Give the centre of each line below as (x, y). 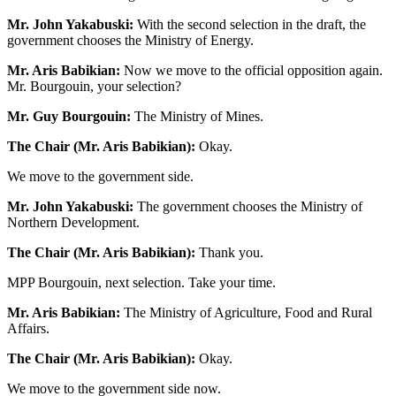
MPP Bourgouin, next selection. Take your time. (141, 283)
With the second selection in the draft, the (250, 25)
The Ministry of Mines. (197, 117)
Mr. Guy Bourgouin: (69, 117)
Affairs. (28, 329)
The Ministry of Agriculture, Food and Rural (246, 313)
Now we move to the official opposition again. (251, 71)
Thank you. (229, 253)
